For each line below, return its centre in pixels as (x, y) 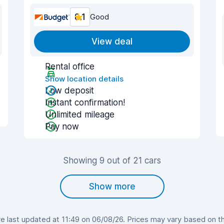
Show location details (84, 79)
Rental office (70, 66)
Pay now (62, 126)
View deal (112, 41)
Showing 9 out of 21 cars (112, 160)
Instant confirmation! (85, 102)
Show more (112, 186)
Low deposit (69, 90)
